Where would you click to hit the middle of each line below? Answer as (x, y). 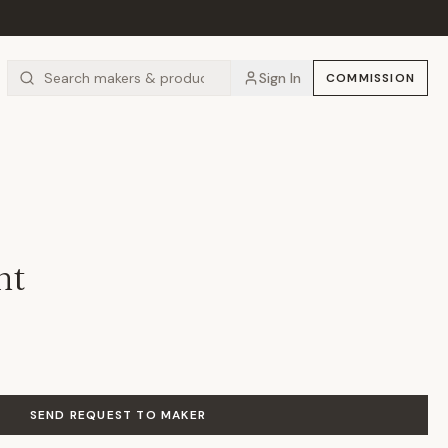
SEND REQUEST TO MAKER (118, 415)
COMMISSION (370, 78)
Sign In (279, 78)
